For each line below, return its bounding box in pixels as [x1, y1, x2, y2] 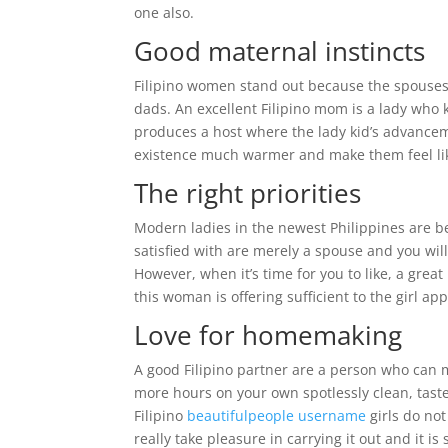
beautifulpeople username [187, 406, 367, 425]
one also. [134, 3, 195, 22]
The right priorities [134, 175, 362, 211]
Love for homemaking [134, 317, 403, 353]
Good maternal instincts [134, 33, 426, 69]
